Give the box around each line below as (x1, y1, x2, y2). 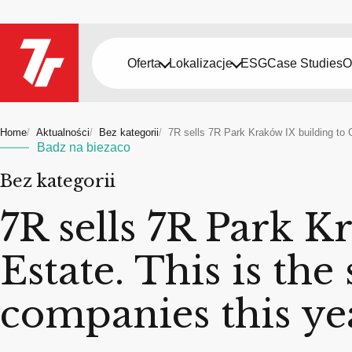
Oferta (127, 56, 161, 70)
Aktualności (36, 126, 90, 138)
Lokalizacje (169, 56, 233, 70)
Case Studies (267, 56, 343, 70)
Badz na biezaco (37, 141, 130, 154)
